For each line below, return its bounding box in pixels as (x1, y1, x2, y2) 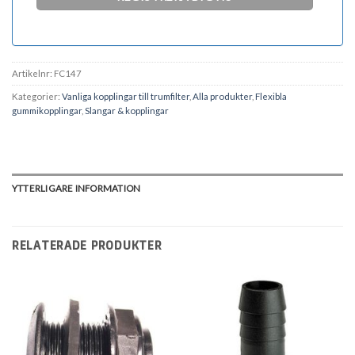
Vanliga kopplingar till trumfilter (62, 91, 189, 101)
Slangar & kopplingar (85, 105, 169, 116)
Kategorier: (12, 91, 62, 101)
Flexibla (255, 91, 287, 101)
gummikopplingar (12, 105, 82, 116)
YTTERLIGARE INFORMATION (12, 182, 141, 193)
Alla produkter (193, 91, 252, 101)
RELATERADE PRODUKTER (12, 238, 162, 254)
